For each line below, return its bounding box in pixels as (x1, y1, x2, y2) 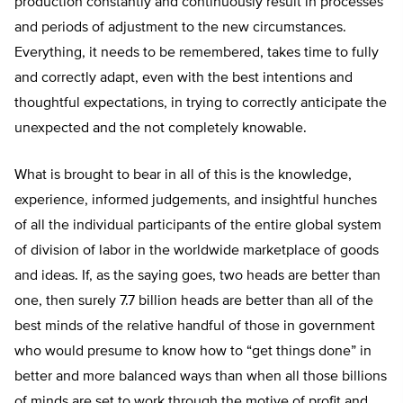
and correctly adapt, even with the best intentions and (14, 70, 353, 85)
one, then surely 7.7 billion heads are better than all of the (14, 293, 373, 309)
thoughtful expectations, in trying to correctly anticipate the (14, 95, 387, 111)
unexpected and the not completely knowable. (14, 121, 310, 136)
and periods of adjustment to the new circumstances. (14, 20, 346, 35)
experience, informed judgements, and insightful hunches (14, 193, 377, 208)
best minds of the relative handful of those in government (14, 318, 375, 334)
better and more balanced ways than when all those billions (14, 369, 387, 384)
